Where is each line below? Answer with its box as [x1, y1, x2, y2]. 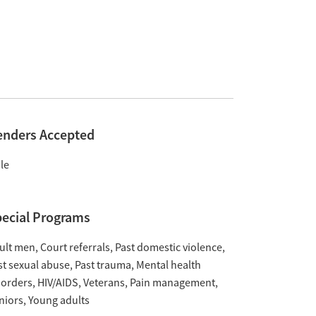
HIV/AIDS [37, 276, 78, 290]
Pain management [129, 276, 215, 290]
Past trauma [74, 258, 131, 272]
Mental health [135, 258, 201, 272]
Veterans [83, 276, 125, 290]
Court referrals [39, 241, 110, 255]
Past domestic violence [114, 241, 222, 255]
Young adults [28, 293, 90, 308]
